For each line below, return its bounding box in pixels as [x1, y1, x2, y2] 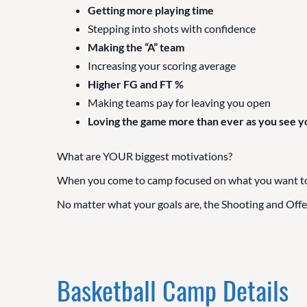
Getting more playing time [87, 3, 214, 16]
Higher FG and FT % [87, 77, 184, 90]
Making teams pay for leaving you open [87, 95, 271, 109]
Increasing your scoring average [87, 58, 236, 72]
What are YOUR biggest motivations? [56, 149, 232, 162]
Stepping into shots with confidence [87, 21, 256, 35]
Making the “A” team [87, 40, 184, 53]
